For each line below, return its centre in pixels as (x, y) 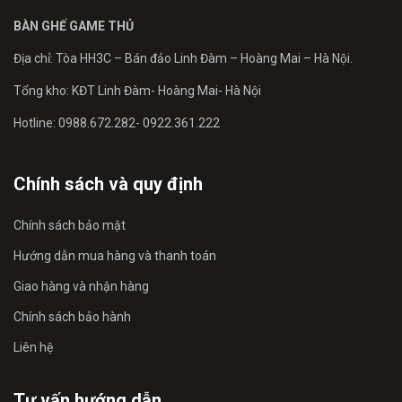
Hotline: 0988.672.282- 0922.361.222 (117, 123)
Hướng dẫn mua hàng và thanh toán (115, 256)
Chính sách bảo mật (70, 226)
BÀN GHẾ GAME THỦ (74, 26)
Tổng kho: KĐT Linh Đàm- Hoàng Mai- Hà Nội (137, 91)
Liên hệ (33, 348)
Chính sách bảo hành (72, 317)
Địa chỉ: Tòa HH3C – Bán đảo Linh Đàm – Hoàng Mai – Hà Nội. (183, 59)
